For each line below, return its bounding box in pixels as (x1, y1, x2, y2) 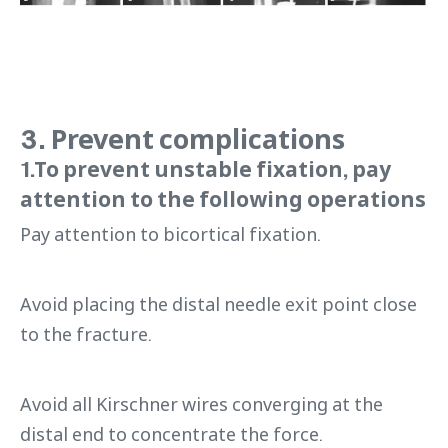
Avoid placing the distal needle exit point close (20, 292, 417, 317)
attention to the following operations (20, 184, 426, 214)
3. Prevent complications (20, 120, 345, 158)
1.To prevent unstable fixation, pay (20, 154, 391, 184)
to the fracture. (20, 322, 151, 347)
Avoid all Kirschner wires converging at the (20, 392, 383, 417)
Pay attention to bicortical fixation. (20, 222, 320, 247)
